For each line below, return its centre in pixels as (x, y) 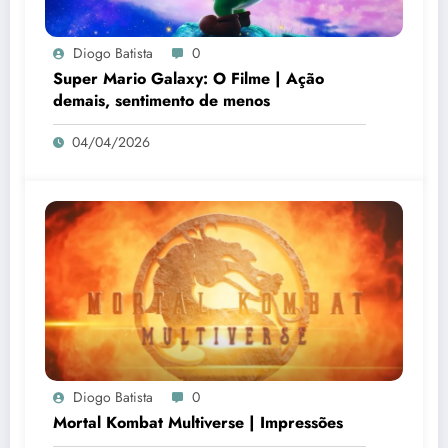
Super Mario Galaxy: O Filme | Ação (188, 79)
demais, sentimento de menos (161, 101)
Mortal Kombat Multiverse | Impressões (198, 423)
